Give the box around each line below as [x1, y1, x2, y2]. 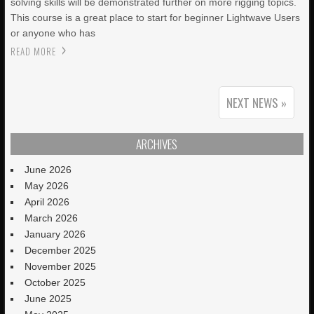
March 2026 [25, 212, 78, 224]
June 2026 [25, 164, 72, 175]
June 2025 [25, 293, 72, 304]
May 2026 [25, 180, 69, 191]
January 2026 [25, 228, 86, 240]
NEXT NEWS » [226, 94, 287, 111]
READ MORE [11, 44, 57, 58]
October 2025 [25, 277, 86, 288]
